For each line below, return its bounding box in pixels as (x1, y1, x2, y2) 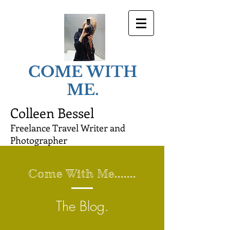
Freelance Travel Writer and (10, 122, 125, 134)
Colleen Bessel (10, 104, 94, 122)
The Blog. (55, 198, 109, 215)
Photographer (10, 134, 67, 146)
